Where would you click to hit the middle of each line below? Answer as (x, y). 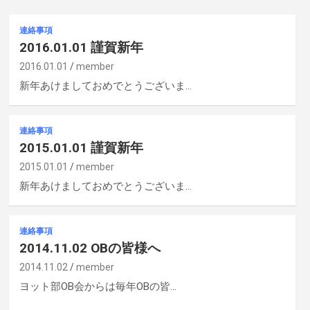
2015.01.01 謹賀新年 (81, 147)
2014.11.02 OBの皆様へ (90, 248)
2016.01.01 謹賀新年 (81, 47)
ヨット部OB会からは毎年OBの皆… (98, 286)
